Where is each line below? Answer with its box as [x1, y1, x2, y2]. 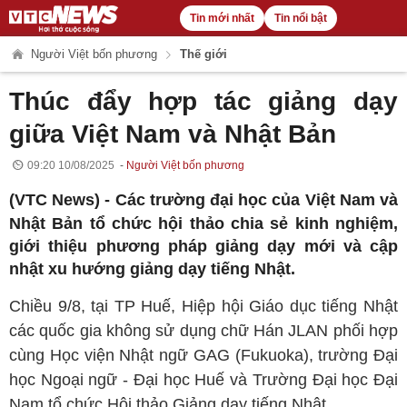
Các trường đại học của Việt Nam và [114, 191, 399, 209]
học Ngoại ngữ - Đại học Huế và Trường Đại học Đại [9, 371, 398, 389]
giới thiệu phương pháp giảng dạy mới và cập [9, 237, 398, 255]
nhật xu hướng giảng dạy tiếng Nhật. [9, 260, 295, 278]
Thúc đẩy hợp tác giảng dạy [9, 87, 398, 115]
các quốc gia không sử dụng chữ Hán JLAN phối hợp [9, 322, 398, 340]
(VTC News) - [9, 191, 115, 209]
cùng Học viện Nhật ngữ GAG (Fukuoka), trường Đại [9, 346, 398, 364]
